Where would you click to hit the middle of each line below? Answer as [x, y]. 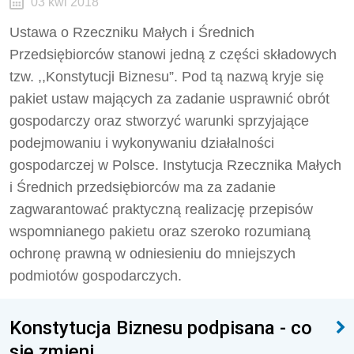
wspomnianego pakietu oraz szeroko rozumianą [160, 232]
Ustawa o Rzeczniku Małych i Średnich [132, 32]
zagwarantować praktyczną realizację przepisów [161, 209]
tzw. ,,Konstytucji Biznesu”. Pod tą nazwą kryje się [167, 77]
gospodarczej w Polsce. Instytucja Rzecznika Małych [175, 165]
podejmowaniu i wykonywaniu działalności [142, 143]
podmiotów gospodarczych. [96, 276]
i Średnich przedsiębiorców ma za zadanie [143, 187]
